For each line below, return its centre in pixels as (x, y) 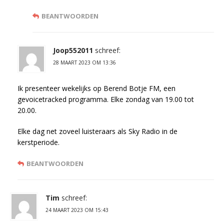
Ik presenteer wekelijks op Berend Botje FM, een (96, 88)
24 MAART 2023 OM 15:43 (77, 210)
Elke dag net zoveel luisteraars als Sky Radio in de (97, 131)
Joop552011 (73, 50)
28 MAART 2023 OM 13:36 (84, 63)
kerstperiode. (38, 142)
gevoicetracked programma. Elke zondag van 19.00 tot (106, 99)
